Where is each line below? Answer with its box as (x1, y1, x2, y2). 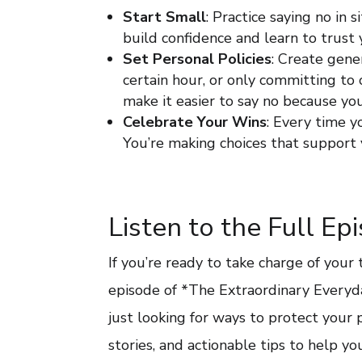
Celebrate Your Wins (123, 112, 267, 132)
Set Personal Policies (123, 49, 272, 69)
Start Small (123, 7, 207, 27)
